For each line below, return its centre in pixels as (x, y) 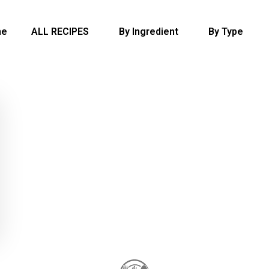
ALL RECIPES (60, 32)
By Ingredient (148, 32)
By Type (225, 32)
